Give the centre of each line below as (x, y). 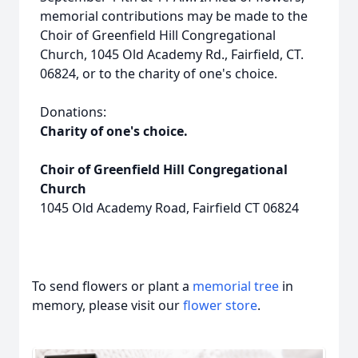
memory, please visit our (107, 305)
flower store (220, 305)
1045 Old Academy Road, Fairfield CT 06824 (169, 208)
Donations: (73, 112)
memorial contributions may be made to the (174, 16)
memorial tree (236, 286)
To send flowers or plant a (112, 286)
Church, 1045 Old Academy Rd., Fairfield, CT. (172, 54)
